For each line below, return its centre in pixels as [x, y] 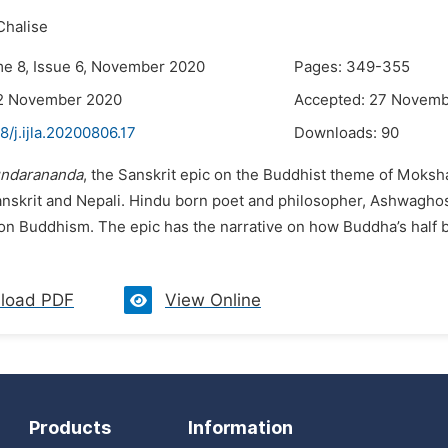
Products [70, 427]
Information [240, 427]
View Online [213, 300]
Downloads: [337, 133]
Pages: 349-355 [352, 67]
